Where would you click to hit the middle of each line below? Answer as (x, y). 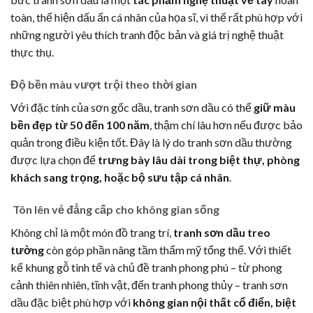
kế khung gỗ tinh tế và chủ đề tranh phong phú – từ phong (146, 267)
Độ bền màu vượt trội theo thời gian (104, 84)
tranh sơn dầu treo (222, 232)
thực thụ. (32, 52)
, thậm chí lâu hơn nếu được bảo (226, 124)
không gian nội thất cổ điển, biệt (214, 302)
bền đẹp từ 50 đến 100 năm (80, 124)
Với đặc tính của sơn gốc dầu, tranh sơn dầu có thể (132, 107)
